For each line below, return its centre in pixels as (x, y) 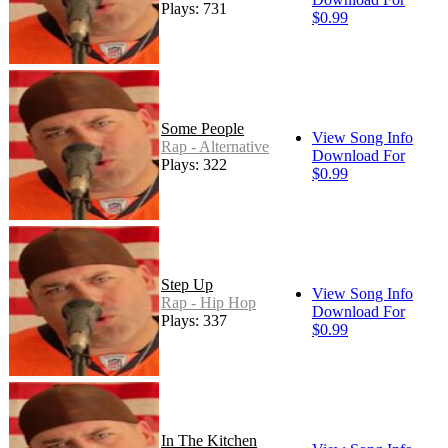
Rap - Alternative (215, 146)
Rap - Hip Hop (208, 302)
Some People (202, 128)
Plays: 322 (194, 164)
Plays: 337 (194, 320)
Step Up (187, 284)
